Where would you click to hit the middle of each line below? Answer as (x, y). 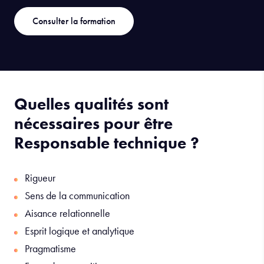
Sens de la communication (77, 195)
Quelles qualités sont (91, 104)
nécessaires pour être (93, 123)
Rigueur (40, 177)
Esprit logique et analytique (80, 230)
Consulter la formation (74, 21)
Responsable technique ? (108, 143)
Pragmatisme (50, 248)
